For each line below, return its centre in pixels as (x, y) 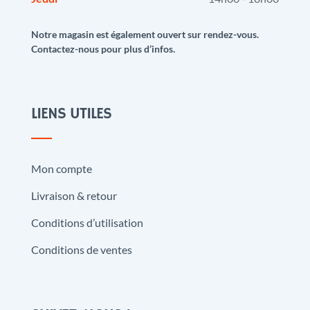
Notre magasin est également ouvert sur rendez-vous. (145, 35)
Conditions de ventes (81, 250)
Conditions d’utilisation (87, 223)
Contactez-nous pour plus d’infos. (103, 49)
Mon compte (61, 169)
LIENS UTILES (71, 115)
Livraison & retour (74, 196)
